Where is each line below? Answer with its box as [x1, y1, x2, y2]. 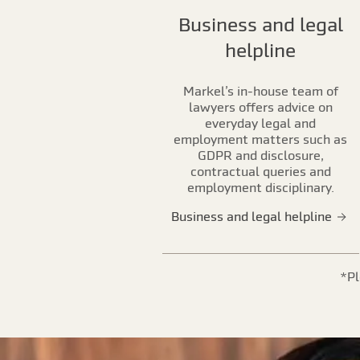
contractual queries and [190, 164, 331, 178]
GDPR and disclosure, [197, 148, 324, 162]
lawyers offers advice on [188, 100, 333, 114]
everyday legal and [205, 116, 316, 130]
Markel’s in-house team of [182, 84, 338, 98]
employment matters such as [174, 132, 347, 146]
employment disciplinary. [186, 180, 334, 194]
